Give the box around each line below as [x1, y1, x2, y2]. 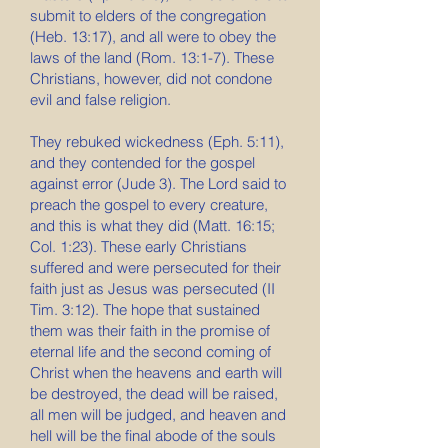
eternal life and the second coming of [30, 342, 271, 361]
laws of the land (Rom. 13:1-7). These [30, 48, 274, 67]
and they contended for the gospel [30, 153, 255, 172]
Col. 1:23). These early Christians [30, 237, 247, 256]
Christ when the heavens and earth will [30, 363, 282, 382]
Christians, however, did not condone [30, 69, 272, 88]
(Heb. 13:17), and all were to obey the [30, 27, 276, 46]
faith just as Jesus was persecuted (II [30, 279, 275, 298]
